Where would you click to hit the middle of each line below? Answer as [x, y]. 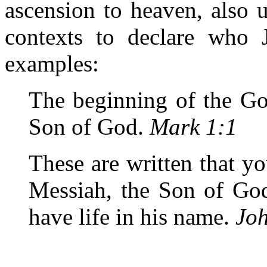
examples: [52, 63]
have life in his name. [132, 217]
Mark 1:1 [193, 127]
